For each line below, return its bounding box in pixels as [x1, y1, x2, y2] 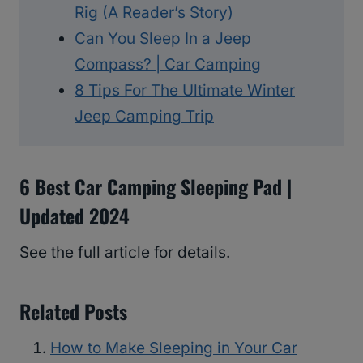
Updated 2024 [19, 200, 130, 230]
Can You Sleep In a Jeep [75, 28, 251, 48]
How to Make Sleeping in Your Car [50, 338, 297, 357]
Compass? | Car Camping [75, 54, 261, 74]
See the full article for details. [19, 242, 230, 262]
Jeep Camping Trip [75, 106, 214, 126]
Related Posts [19, 296, 127, 326]
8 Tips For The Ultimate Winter [75, 80, 295, 100]
